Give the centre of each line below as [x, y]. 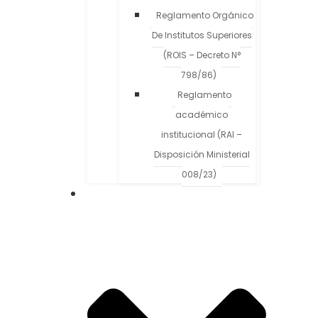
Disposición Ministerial [202, 155]
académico [202, 115]
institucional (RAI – [202, 135]
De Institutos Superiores [202, 35]
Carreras [173, 194]
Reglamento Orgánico [204, 16]
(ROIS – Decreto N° [202, 55]
